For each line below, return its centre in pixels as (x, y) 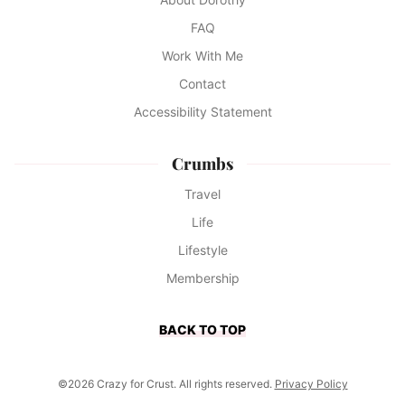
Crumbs (202, 164)
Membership (202, 278)
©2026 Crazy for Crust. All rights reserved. (166, 384)
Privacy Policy (311, 384)
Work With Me (202, 56)
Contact (202, 84)
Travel (202, 194)
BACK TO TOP (202, 330)
